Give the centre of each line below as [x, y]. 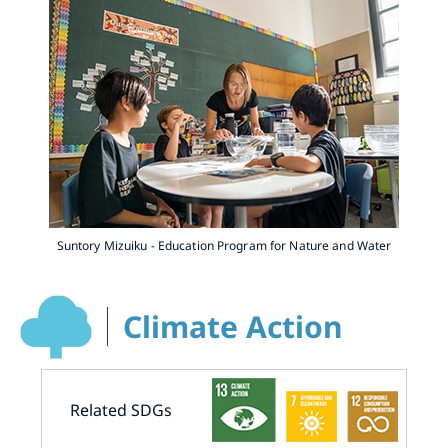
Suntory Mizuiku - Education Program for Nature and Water [224, 245]
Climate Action [233, 327]
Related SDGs [121, 409]
